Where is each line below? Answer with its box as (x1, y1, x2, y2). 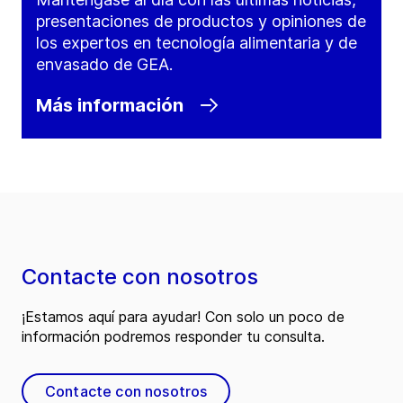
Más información (36, 94, 184, 117)
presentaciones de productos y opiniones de (36, 12, 366, 31)
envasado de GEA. (36, 55, 173, 75)
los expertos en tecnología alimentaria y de (36, 33, 357, 53)
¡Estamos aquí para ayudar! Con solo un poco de (22, 308, 345, 327)
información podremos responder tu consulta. (22, 327, 325, 346)
